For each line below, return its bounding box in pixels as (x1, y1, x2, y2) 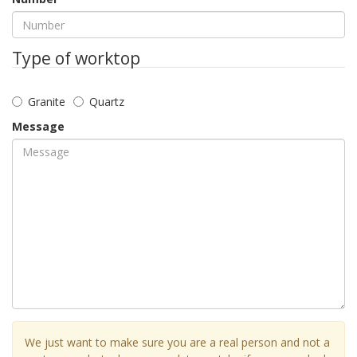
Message (12, 118, 65, 134)
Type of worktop (12, 47, 140, 69)
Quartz (89, 93, 124, 109)
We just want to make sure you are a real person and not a (25, 334, 330, 350)
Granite (28, 93, 65, 109)
